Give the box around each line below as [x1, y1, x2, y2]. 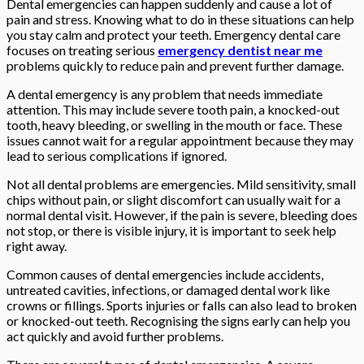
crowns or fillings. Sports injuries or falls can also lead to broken [6, 297, 357, 314]
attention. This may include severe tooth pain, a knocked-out [6, 102, 340, 118]
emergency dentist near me [158, 42, 323, 58]
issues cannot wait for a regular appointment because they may [6, 132, 353, 149]
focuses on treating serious [6, 42, 158, 58]
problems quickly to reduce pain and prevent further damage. [6, 58, 344, 74]
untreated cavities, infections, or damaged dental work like [6, 282, 330, 298]
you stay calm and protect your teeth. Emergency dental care [6, 27, 340, 43]
